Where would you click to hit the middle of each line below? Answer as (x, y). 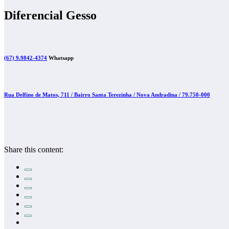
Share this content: (34, 149)
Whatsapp (60, 58)
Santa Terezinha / (114, 94)
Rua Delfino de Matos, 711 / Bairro (48, 94)
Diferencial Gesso (50, 15)
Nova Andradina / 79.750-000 (173, 94)
